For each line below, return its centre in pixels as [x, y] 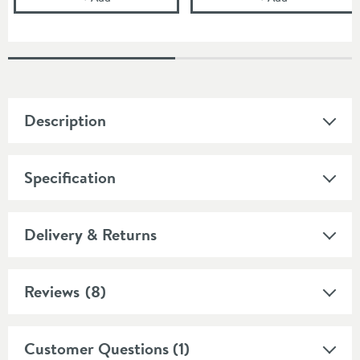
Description [65, 120]
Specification [70, 177]
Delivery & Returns [90, 234]
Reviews [52, 291]
